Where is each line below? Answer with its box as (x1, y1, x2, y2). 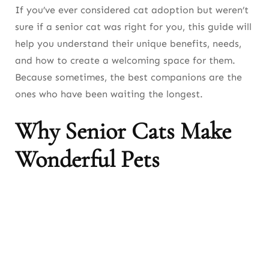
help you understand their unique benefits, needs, (15, 38, 241, 50)
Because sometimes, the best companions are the (15, 71, 242, 83)
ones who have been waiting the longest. (15, 88, 203, 100)
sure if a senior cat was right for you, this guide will (15, 21, 252, 33)
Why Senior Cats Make (15, 116, 231, 146)
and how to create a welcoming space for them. (15, 55, 235, 67)
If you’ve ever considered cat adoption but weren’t (15, 4, 249, 16)
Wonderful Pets (15, 145, 160, 174)
